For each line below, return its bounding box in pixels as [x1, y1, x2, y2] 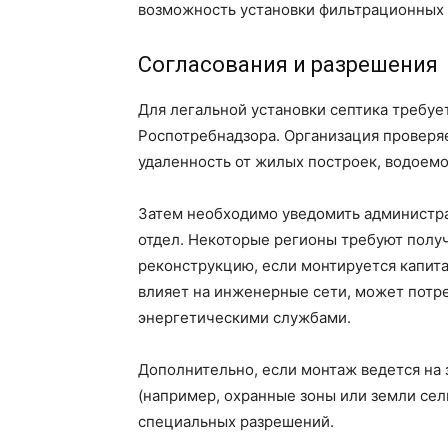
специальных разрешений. [138, 412, 334, 432]
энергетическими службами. [138, 308, 351, 328]
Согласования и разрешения [138, 52, 438, 78]
